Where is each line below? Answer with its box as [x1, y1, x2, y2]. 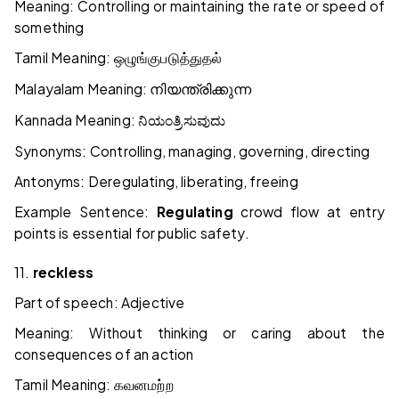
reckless [32, 264, 94, 281]
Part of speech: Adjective [14, 294, 185, 312]
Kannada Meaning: [14, 111, 139, 129]
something [14, 19, 85, 37]
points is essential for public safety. [14, 224, 249, 242]
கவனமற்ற [113, 378, 174, 394]
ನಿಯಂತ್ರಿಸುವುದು [138, 113, 226, 129]
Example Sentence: [14, 203, 158, 221]
